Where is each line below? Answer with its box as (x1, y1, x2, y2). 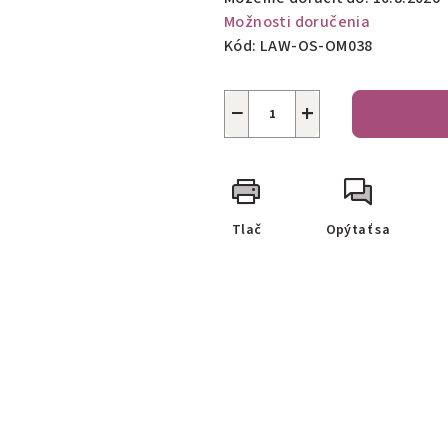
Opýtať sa (325, 220, 391, 240)
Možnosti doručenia (224, 11, 371, 33)
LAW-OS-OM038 (260, 35, 373, 57)
